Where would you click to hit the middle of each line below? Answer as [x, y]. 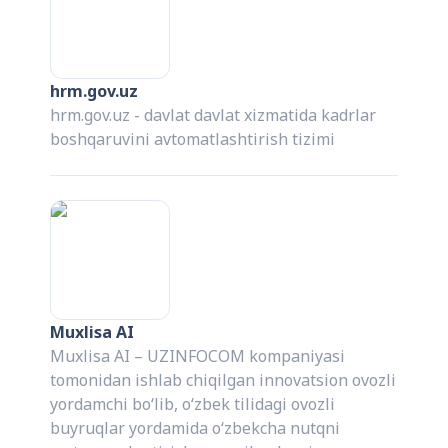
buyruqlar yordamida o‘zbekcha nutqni [195, 428]
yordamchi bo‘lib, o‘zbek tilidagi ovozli [193, 404]
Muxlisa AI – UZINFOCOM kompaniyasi [198, 356]
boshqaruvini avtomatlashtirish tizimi [193, 139]
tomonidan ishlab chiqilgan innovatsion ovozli [223, 380]
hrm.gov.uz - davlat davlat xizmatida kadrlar [213, 115]
